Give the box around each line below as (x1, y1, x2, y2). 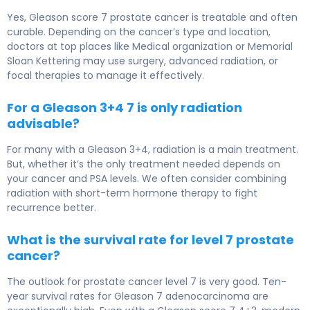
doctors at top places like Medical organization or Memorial (7, 39, 293, 54)
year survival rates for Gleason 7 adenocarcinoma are (7, 289, 268, 304)
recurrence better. (7, 201, 96, 215)
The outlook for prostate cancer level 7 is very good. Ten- (7, 275, 286, 289)
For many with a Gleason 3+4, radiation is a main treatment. (7, 143, 298, 157)
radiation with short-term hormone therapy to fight (7, 186, 257, 201)
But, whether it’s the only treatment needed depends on (7, 157, 280, 172)
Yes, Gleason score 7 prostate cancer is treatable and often (7, 10, 298, 25)
